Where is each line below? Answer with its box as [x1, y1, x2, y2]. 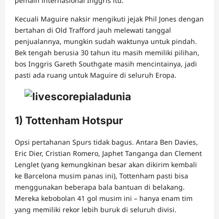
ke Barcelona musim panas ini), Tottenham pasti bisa [15, 171, 188, 181]
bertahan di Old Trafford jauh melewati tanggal [15, 25, 171, 35]
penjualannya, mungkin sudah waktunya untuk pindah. [15, 37, 197, 46]
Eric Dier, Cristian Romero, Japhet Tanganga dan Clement [15, 149, 202, 158]
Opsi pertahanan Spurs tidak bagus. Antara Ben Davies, [15, 137, 198, 147]
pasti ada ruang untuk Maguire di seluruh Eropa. [15, 70, 176, 80]
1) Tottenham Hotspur [15, 114, 123, 127]
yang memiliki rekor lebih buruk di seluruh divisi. [15, 205, 176, 215]
